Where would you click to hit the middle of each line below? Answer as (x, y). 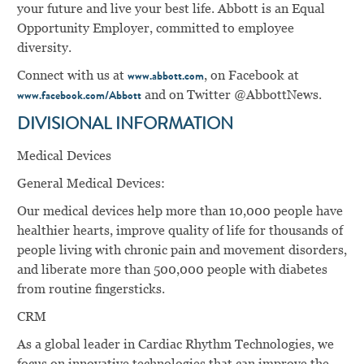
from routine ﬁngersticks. (91, 288)
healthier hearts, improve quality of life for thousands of (180, 230)
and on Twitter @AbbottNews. (231, 94)
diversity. (44, 47)
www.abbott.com (165, 77)
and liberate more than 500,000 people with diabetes (172, 269)
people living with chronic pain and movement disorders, (182, 249)
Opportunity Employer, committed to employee (155, 28)
